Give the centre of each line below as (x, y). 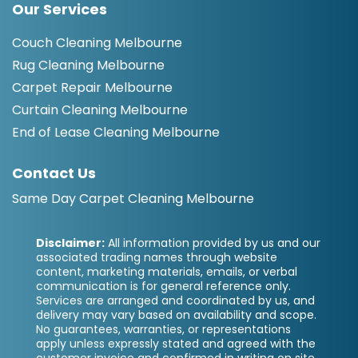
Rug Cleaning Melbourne (88, 65)
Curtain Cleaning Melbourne (100, 109)
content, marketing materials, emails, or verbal (167, 271)
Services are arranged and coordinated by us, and (175, 300)
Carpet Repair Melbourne (92, 87)
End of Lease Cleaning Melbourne (116, 132)
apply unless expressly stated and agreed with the (176, 343)
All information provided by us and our (213, 243)
